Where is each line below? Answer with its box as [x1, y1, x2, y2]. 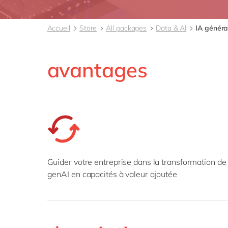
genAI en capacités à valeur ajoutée [47, 169, 177, 179]
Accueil [47, 23, 70, 33]
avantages [47, 57, 148, 82]
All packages [106, 23, 147, 33]
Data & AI [156, 23, 187, 33]
